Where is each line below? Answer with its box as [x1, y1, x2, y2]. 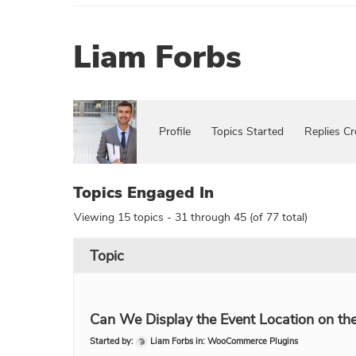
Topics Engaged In [73, 182, 214, 203]
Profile [159, 124, 191, 139]
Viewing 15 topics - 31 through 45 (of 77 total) [74, 210, 308, 225]
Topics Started [211, 124, 284, 139]
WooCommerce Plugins [207, 335, 298, 347]
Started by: [90, 335, 136, 347]
